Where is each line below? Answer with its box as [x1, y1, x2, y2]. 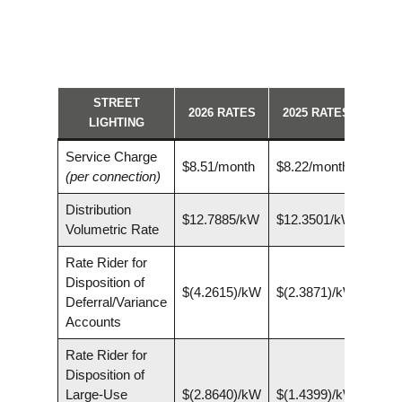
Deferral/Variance [65, 294, 167, 310]
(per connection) [65, 169, 161, 185]
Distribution [65, 202, 131, 218]
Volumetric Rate [65, 222, 159, 238]
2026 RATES [188, 106, 256, 120]
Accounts [65, 314, 121, 330]
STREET [92, 96, 140, 110]
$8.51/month [181, 159, 255, 175]
